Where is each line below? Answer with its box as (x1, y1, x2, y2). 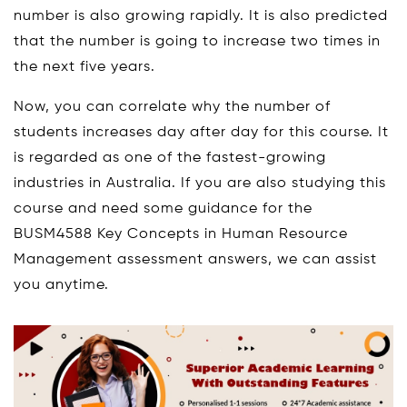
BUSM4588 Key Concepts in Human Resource (14, 227, 348, 242)
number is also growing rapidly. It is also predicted (14, 9, 388, 24)
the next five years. (14, 60, 155, 74)
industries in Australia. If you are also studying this (14, 176, 386, 191)
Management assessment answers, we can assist (14, 253, 377, 267)
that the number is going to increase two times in (14, 35, 381, 49)
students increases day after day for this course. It (14, 125, 389, 140)
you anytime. (14, 278, 109, 293)
